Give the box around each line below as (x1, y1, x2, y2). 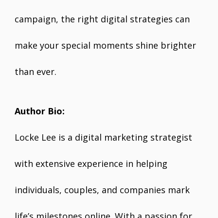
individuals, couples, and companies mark (15, 184, 190, 196)
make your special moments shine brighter (15, 39, 196, 51)
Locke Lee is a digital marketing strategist (15, 131, 192, 143)
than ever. (15, 66, 56, 77)
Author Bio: (15, 105, 65, 117)
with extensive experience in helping (15, 158, 167, 169)
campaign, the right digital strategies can (15, 13, 190, 25)
